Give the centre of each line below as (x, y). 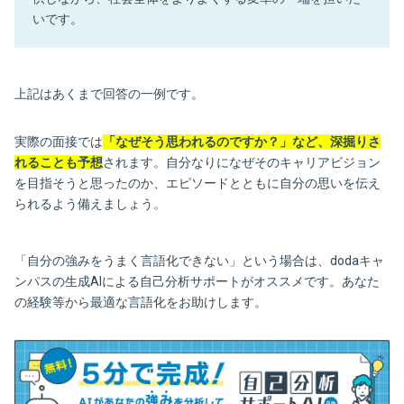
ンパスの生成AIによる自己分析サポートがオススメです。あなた (197, 281)
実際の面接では (59, 141)
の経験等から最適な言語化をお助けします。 (141, 302)
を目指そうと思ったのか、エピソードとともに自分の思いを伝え (197, 183)
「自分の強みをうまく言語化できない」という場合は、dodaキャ (199, 260)
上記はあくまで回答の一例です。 (109, 93)
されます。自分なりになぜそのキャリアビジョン (242, 162)
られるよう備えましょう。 (90, 203)
